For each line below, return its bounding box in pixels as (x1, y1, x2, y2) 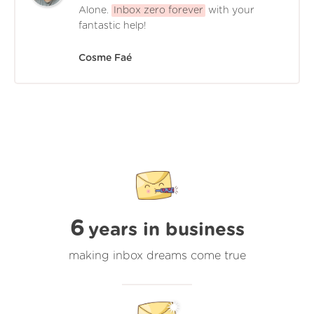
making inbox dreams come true (68, 250, 246, 261)
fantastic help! (78, 20, 146, 31)
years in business (88, 220, 245, 239)
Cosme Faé (78, 53, 132, 63)
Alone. (78, 5, 111, 15)
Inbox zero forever (114, 5, 203, 15)
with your (205, 5, 254, 15)
